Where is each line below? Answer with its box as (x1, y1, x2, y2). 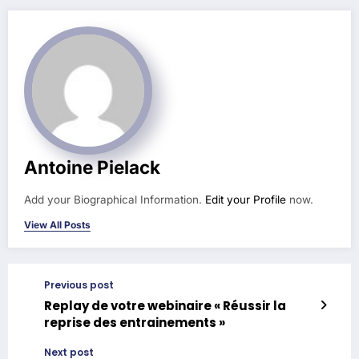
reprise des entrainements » (44, 313, 225, 331)
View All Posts (24, 218, 91, 231)
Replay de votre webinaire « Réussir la (44, 296, 286, 314)
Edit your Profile (205, 192, 286, 206)
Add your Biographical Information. (24, 192, 205, 206)
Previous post (44, 277, 114, 292)
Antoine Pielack (24, 155, 160, 178)
